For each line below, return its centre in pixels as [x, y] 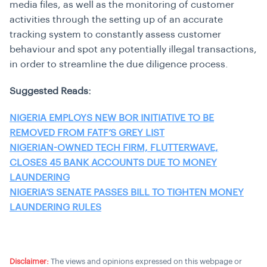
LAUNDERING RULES [55, 207]
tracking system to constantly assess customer [115, 35]
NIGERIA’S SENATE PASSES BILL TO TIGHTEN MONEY [127, 193]
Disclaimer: [29, 261]
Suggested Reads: [52, 91]
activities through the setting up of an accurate [116, 20]
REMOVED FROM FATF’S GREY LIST [87, 133]
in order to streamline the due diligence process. [119, 64]
